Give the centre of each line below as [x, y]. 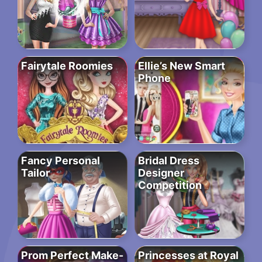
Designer [161, 173]
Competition [170, 185]
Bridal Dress [169, 161]
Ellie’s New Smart [182, 66]
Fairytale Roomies [67, 66]
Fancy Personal [61, 161]
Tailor [35, 173]
